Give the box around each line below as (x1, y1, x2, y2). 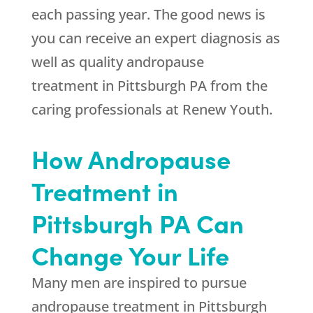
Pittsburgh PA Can (31, 205, 244, 241)
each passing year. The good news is (31, 5, 265, 24)
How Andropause (31, 140, 231, 177)
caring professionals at (31, 100, 182, 119)
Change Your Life (31, 237, 229, 273)
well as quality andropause (31, 52, 204, 72)
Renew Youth (182, 100, 269, 119)
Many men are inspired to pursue (31, 273, 247, 293)
